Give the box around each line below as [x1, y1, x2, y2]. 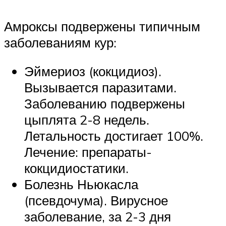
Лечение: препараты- [24, 144, 152, 160]
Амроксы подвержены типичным [4, 18, 200, 34]
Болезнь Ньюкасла [24, 176, 138, 193]
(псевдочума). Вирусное [24, 192, 168, 209]
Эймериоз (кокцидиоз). [24, 63, 161, 80]
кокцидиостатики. [24, 160, 129, 177]
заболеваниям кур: [4, 34, 117, 50]
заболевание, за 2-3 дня [24, 208, 171, 225]
